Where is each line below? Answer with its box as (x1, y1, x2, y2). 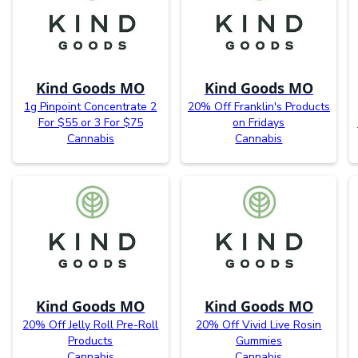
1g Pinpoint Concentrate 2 (24, 98, 157, 114)
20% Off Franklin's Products (187, 98, 330, 114)
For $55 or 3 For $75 (38, 114, 143, 130)
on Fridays (233, 114, 285, 130)
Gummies (235, 332, 282, 348)
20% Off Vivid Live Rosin (196, 316, 322, 332)
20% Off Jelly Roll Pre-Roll (22, 316, 159, 332)
